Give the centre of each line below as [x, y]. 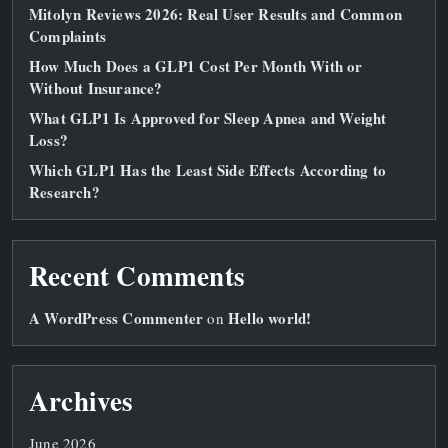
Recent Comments [137, 275]
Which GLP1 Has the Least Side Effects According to [208, 170]
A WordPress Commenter [116, 317]
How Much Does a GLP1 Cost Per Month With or [196, 66]
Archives [81, 400]
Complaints [67, 36]
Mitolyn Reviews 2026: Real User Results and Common [216, 14]
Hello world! [270, 317]
